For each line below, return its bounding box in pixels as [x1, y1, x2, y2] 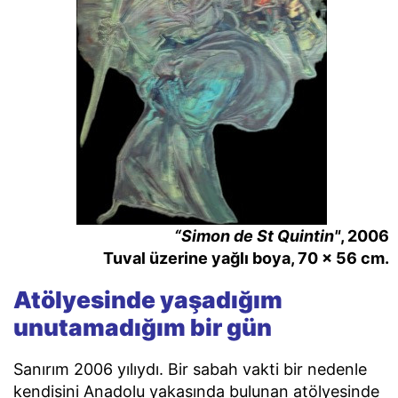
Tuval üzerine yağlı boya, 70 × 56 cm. [103, 249, 389, 268]
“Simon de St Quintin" [174, 227, 340, 246]
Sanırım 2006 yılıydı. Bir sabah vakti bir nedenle [13, 359, 367, 378]
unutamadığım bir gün [13, 313, 272, 341]
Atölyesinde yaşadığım [13, 285, 283, 314]
